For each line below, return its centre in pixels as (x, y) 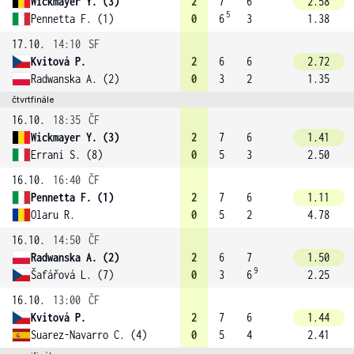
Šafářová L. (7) (72, 275)
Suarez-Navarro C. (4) (89, 335)
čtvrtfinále (33, 100)
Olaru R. (53, 215)
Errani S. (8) (67, 154)
